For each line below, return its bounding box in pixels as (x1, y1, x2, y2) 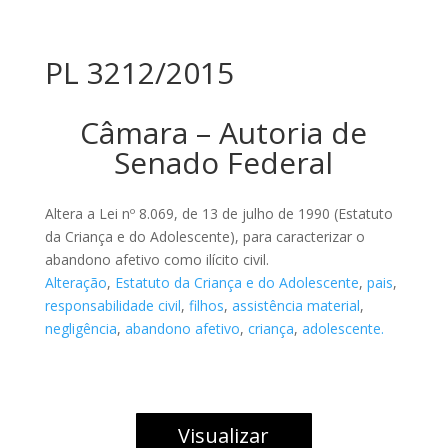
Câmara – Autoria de (80, 112, 368, 153)
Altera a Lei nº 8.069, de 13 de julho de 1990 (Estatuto (44, 204, 393, 223)
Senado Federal (114, 142, 334, 183)
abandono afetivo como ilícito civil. (44, 250, 269, 269)
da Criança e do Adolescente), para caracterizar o (44, 227, 365, 246)
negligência (44, 319, 117, 338)
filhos (188, 296, 224, 315)
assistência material (231, 296, 360, 315)
